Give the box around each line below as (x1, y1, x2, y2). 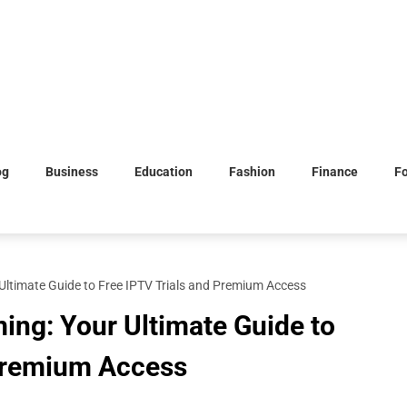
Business (45, 164, 98, 179)
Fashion (229, 164, 275, 179)
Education (134, 164, 193, 179)
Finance (312, 164, 358, 179)
